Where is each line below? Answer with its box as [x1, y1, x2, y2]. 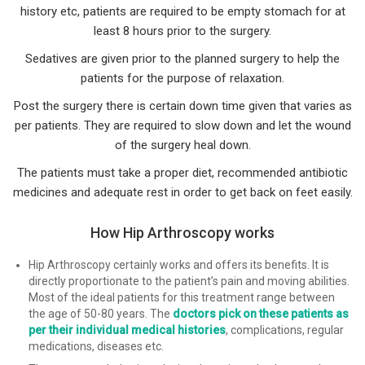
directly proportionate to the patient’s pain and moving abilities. [29, 274, 350, 288]
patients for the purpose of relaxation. [81, 70, 284, 86]
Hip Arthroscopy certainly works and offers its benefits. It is [29, 257, 329, 271]
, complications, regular [226, 323, 344, 336]
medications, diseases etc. [29, 339, 164, 353]
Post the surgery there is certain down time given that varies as [13, 98, 352, 113]
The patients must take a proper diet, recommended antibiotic [17, 165, 348, 180]
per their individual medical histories [29, 323, 226, 336]
